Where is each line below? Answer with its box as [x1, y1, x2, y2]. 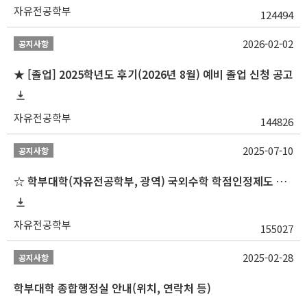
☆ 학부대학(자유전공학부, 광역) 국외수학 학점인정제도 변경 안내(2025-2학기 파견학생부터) [276, 173, 287, 189]
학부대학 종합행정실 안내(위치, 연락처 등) [14, 280, 211, 296]
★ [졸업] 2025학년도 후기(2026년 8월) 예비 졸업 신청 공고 [14, 66, 293, 82]
